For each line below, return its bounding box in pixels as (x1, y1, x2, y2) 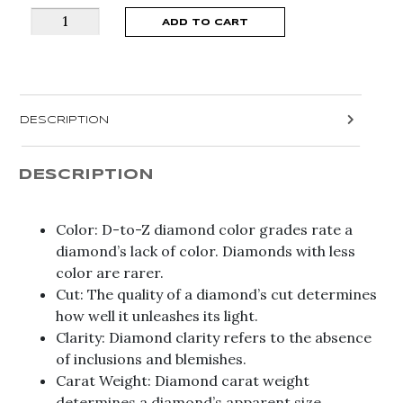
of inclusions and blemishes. (56, 350, 246, 368)
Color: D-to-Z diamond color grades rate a (56, 220, 353, 238)
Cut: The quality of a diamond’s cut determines (56, 285, 377, 303)
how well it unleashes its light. (56, 307, 258, 325)
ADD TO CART (162, 18, 248, 27)
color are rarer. (56, 264, 164, 282)
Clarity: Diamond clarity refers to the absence (56, 328, 372, 346)
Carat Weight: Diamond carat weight (56, 372, 309, 390)
